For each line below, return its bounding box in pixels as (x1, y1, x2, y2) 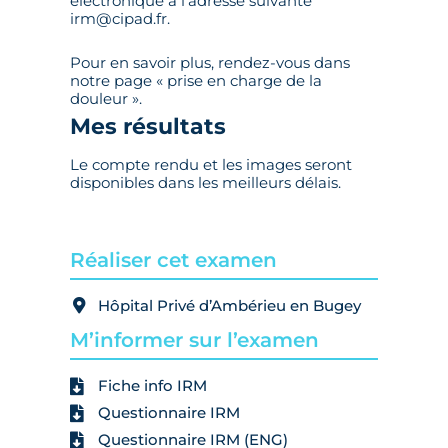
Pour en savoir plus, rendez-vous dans (70, 53, 350, 73)
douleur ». (70, 89, 142, 109)
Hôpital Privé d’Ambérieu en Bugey (97, 296, 361, 316)
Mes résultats (70, 113, 226, 141)
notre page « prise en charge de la (70, 71, 322, 91)
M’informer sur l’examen (70, 328, 319, 353)
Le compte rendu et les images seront (70, 155, 352, 175)
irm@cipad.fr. (70, 9, 170, 29)
